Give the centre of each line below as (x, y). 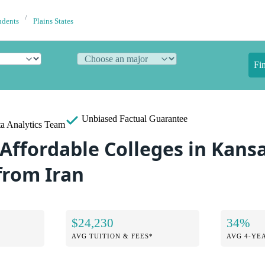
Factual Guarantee (153, 119)
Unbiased (99, 119)
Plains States (53, 21)
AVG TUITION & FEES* (113, 236)
